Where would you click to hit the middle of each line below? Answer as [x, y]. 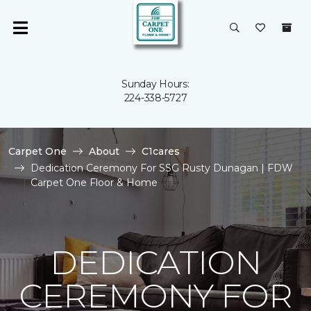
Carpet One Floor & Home [94, 183]
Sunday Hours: [155, 84]
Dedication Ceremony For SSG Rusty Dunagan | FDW [162, 168]
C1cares [161, 151]
